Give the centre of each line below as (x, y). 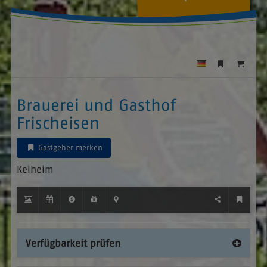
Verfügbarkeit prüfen (73, 243)
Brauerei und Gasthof (96, 105)
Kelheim (35, 169)
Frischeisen (58, 122)
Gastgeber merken (69, 147)
